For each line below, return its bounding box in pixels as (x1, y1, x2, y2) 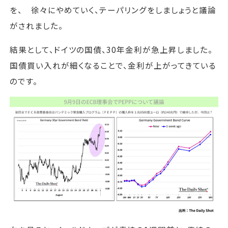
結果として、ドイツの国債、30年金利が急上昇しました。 (10, 43, 213, 55)
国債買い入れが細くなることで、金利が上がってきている (10, 59, 217, 71)
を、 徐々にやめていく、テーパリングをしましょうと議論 (10, 4, 217, 16)
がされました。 (10, 20, 63, 32)
